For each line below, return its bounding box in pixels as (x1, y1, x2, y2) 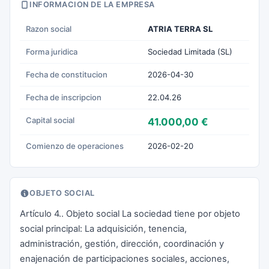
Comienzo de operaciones (26, 141, 124, 151)
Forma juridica (26, 47, 77, 56)
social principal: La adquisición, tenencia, (20, 223, 187, 234)
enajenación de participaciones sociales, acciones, (20, 253, 229, 264)
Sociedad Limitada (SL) (148, 47, 232, 56)
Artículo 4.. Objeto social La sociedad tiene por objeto (20, 208, 240, 219)
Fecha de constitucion (26, 70, 107, 79)
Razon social (26, 24, 71, 34)
